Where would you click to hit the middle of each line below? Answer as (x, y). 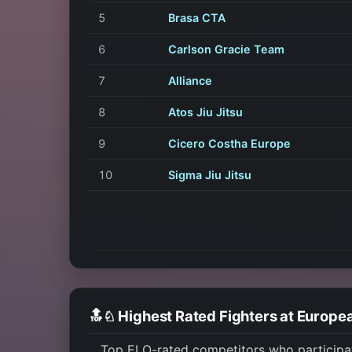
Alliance (190, 80)
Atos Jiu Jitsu (205, 112)
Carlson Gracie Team (226, 49)
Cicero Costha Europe (229, 143)
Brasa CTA (197, 17)
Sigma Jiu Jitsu (210, 174)
